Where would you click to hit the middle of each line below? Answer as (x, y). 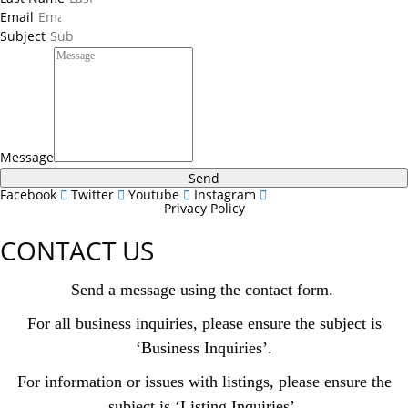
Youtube (154, 194)
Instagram (225, 194)
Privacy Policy (204, 208)
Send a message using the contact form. (204, 290)
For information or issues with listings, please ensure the (204, 382)
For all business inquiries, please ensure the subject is (204, 323)
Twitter (92, 194)
